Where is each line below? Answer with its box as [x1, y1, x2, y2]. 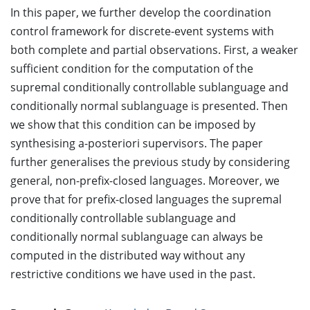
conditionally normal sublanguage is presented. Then [10, 98, 288, 114]
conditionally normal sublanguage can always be [10, 229, 263, 245]
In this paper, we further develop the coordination [10, 5, 271, 21]
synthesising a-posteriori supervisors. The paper [10, 136, 263, 152]
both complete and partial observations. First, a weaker [10, 42, 298, 58]
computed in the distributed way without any [10, 248, 245, 264]
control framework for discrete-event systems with [10, 24, 274, 39]
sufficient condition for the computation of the [10, 61, 253, 77]
